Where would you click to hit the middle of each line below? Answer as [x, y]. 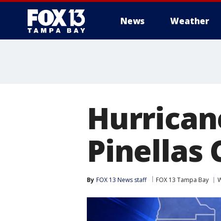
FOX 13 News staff [121, 180]
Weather [190, 21]
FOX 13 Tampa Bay [182, 180]
